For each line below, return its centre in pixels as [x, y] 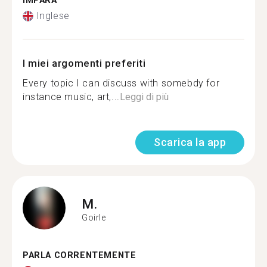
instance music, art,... [71, 97]
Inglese [53, 16]
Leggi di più [144, 97]
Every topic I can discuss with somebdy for [121, 83]
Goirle [94, 217]
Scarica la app [190, 142]
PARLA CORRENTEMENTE [80, 255]
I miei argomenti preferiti [84, 63]
